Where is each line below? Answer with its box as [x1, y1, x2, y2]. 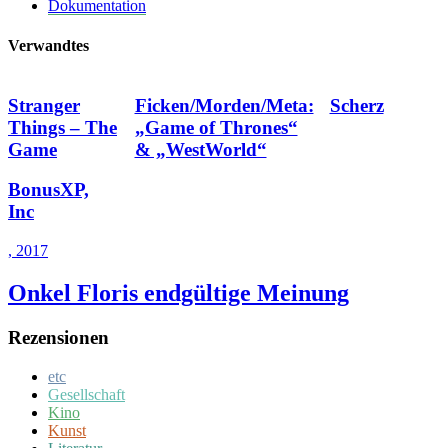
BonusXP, [8, 179, 89, 201]
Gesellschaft [48, 385, 125, 403]
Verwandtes [8, 36, 89, 54]
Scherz [329, 94, 384, 116]
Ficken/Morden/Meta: [134, 94, 314, 116]
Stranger [8, 94, 80, 116]
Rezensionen [8, 326, 109, 348]
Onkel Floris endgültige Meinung [8, 280, 349, 307]
